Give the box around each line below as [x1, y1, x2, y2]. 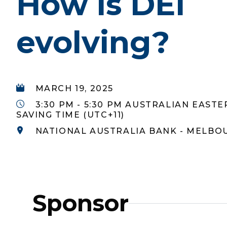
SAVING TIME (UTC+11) [16, 110, 125, 120]
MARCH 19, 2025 [35, 84, 114, 93]
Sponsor [32, 189, 129, 217]
